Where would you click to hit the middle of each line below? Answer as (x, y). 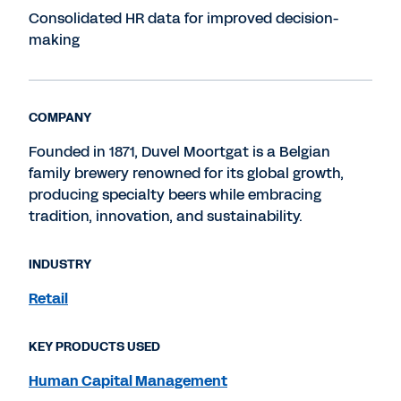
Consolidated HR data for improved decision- (184, 18)
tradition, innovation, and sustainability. (166, 216)
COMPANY (60, 118)
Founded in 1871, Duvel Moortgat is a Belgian (179, 152)
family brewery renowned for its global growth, (186, 173)
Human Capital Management (128, 381)
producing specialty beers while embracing (175, 195)
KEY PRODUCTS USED (94, 347)
